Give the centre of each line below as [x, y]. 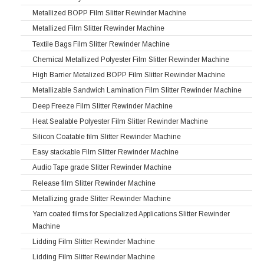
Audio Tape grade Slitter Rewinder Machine [102, 168]
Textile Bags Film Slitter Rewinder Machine [101, 44]
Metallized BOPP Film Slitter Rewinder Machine [109, 13]
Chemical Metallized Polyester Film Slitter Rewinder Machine [131, 59]
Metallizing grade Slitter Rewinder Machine [102, 198]
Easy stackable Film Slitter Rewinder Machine [105, 152]
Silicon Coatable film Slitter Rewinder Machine [107, 136]
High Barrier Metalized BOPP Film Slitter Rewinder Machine [129, 75]
